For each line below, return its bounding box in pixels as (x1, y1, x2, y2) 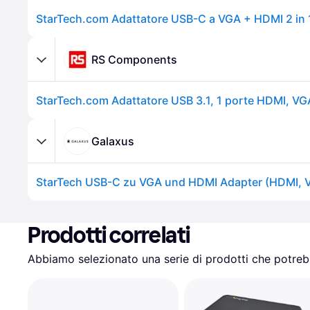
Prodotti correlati (28, 222, 190, 248)
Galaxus (91, 134, 134, 148)
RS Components (91, 52, 177, 66)
